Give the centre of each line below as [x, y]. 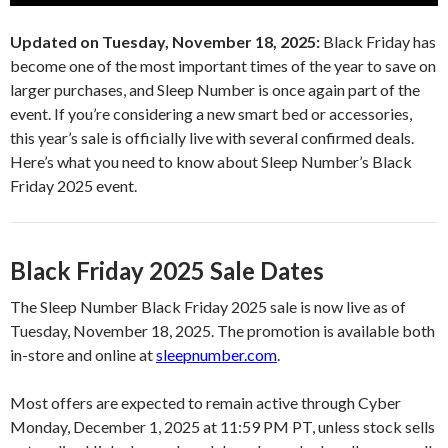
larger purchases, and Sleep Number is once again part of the [215, 89]
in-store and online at [83, 354]
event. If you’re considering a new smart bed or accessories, [211, 113]
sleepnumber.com [216, 354]
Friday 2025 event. [73, 185]
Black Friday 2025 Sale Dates [167, 270]
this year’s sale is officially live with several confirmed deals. [212, 137]
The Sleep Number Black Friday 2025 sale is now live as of [208, 306]
